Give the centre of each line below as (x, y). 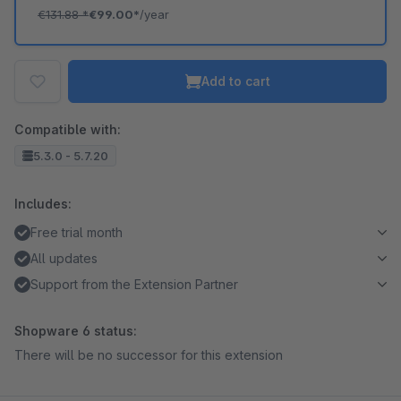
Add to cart (235, 81)
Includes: (43, 204)
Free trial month (77, 232)
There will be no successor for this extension (149, 355)
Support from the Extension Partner (134, 284)
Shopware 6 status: (76, 331)
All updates (64, 258)
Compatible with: (68, 129)
